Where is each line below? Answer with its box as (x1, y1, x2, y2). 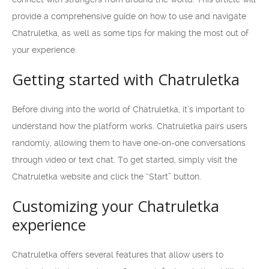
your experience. (12, 45, 77, 55)
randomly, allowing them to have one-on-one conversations (12, 138, 246, 148)
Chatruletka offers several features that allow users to (12, 250, 223, 259)
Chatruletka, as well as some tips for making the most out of (12, 28, 249, 38)
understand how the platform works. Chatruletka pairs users (12, 121, 247, 131)
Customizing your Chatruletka (12, 196, 219, 216)
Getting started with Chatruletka (12, 69, 240, 89)
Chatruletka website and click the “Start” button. (12, 172, 201, 181)
